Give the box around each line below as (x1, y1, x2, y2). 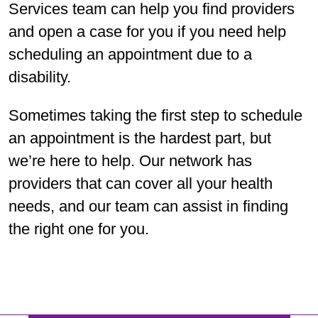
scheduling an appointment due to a (9, 45, 252, 63)
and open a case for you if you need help (9, 22, 286, 40)
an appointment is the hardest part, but (9, 128, 271, 147)
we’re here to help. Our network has (9, 151, 252, 170)
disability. (9, 67, 79, 86)
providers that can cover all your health (9, 174, 273, 192)
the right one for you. (9, 219, 149, 238)
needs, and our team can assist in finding (9, 197, 288, 215)
